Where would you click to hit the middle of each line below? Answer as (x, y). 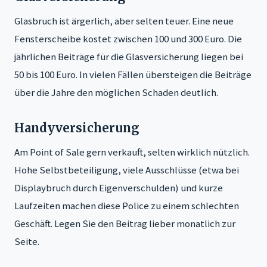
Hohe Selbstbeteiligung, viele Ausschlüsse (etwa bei (127, 170)
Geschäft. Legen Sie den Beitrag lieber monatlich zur (125, 224)
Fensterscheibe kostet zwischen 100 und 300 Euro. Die (128, 39)
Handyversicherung (77, 128)
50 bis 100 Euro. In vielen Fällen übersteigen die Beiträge (133, 75)
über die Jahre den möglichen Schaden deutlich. (116, 93)
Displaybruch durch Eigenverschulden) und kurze (119, 188)
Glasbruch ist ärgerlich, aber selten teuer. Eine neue (124, 21)
